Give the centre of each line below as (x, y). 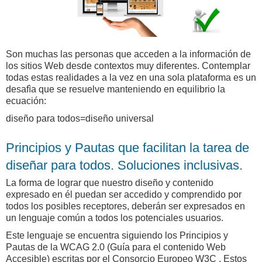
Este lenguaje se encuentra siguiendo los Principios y (117, 235)
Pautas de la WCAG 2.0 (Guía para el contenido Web (116, 247)
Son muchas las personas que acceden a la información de (128, 54)
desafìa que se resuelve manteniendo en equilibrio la (116, 89)
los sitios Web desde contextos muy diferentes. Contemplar (128, 65)
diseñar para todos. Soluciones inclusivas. (124, 165)
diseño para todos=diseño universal (80, 118)
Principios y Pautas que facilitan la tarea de (127, 147)
